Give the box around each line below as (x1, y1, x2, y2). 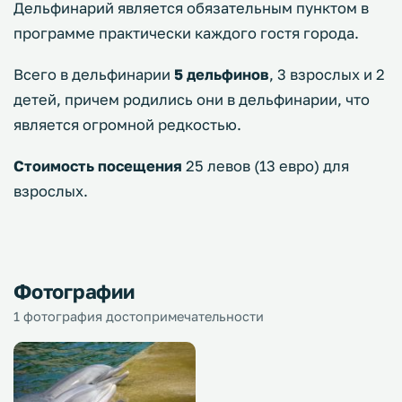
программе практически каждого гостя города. (13, 24, 363, 42)
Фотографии (13, 279, 135, 303)
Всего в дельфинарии (13, 66, 174, 83)
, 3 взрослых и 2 (269, 66, 385, 83)
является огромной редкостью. (13, 116, 241, 134)
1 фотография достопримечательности (13, 309, 264, 324)
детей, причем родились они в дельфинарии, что (13, 91, 370, 109)
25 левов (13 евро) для (182, 157, 349, 175)
